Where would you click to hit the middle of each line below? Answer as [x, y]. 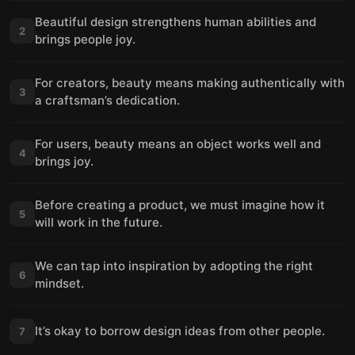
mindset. [59, 283]
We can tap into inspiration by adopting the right [174, 266]
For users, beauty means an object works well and [178, 144]
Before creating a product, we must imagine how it [180, 205]
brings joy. [64, 161]
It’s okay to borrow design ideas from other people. [180, 331]
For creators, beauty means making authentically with [190, 83]
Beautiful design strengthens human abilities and [176, 22]
